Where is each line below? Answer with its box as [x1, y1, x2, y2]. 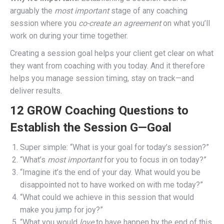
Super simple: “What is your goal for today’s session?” [20, 142, 209, 152]
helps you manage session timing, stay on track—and [10, 73, 194, 83]
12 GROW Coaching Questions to [10, 103, 188, 117]
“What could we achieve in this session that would [20, 192, 194, 202]
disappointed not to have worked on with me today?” [20, 179, 203, 189]
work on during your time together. [10, 30, 128, 40]
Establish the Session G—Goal [10, 120, 171, 134]
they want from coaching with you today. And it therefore [10, 60, 205, 70]
